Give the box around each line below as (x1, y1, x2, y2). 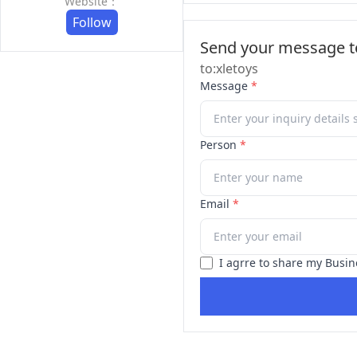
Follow (72, 14, 112, 31)
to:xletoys (200, 60, 258, 77)
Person (200, 137, 240, 152)
